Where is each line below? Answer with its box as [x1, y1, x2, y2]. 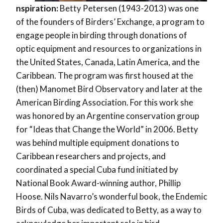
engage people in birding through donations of [16, 30, 187, 41]
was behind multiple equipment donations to [16, 137, 179, 148]
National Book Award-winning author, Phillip [16, 178, 181, 189]
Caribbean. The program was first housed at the [16, 70, 193, 81]
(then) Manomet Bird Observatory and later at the [16, 84, 202, 95]
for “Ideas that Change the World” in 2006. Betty [16, 124, 198, 135]
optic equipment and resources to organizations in [16, 43, 202, 54]
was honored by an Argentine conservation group [16, 111, 199, 121]
